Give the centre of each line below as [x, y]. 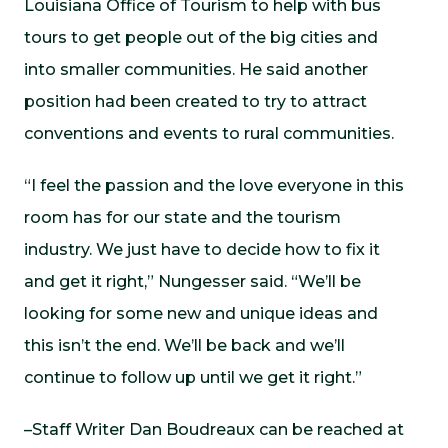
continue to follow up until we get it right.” [193, 377]
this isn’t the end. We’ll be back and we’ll [184, 345]
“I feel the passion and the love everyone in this [214, 185]
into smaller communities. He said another [196, 69]
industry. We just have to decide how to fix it [202, 249]
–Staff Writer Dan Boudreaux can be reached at [214, 429]
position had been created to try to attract [195, 101]
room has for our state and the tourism [182, 217]
